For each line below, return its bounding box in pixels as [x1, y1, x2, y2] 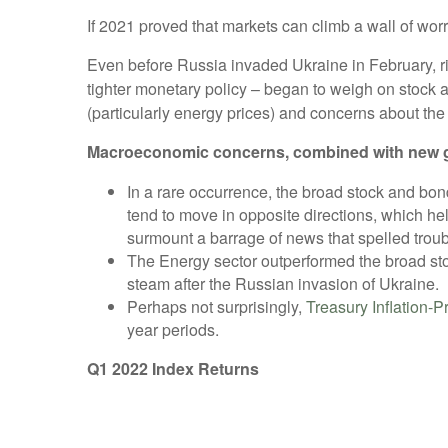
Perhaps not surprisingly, [127, 295, 306, 318]
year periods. [127, 318, 219, 341]
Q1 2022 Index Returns [87, 357, 259, 380]
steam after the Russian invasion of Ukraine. [127, 272, 439, 295]
